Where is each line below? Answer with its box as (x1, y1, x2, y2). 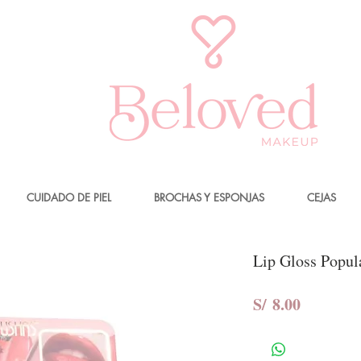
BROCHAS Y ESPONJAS (154, 190, 264, 205)
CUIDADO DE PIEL (27, 190, 111, 205)
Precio (300, 292, 344, 315)
